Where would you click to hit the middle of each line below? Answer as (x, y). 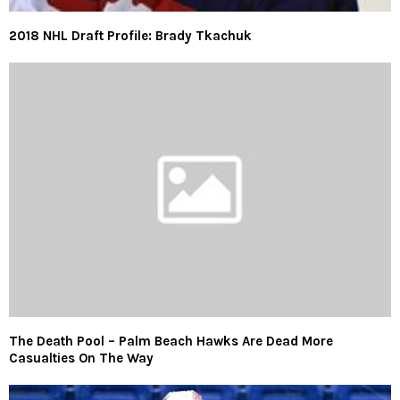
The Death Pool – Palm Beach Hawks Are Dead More (171, 342)
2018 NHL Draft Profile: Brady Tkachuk (130, 35)
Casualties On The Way (81, 358)
